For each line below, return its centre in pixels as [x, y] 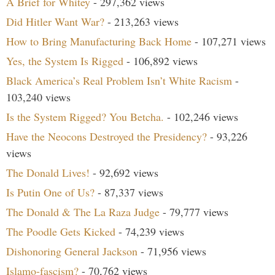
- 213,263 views [141, 21]
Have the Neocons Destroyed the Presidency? [107, 136]
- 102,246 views [201, 117]
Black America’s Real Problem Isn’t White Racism [119, 80]
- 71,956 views [172, 251]
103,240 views [38, 97]
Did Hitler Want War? [55, 21]
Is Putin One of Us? [50, 192]
